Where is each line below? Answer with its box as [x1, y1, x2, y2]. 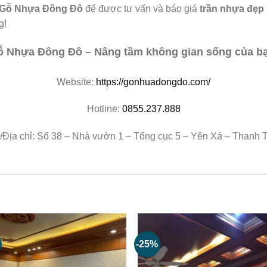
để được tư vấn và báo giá [83, 4, 200, 14]
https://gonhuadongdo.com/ [96, 76, 210, 87]
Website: [57, 76, 96, 87]
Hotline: [86, 104, 122, 114]
